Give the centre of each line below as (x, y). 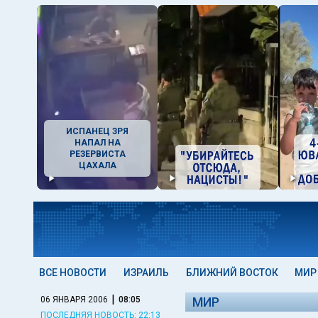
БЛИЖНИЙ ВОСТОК (232, 273)
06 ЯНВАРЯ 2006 (74, 299)
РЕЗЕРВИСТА (97, 154)
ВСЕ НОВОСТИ (73, 273)
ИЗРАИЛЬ (146, 273)
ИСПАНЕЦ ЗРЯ (97, 131)
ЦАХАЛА (97, 165)
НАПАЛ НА (97, 143)
